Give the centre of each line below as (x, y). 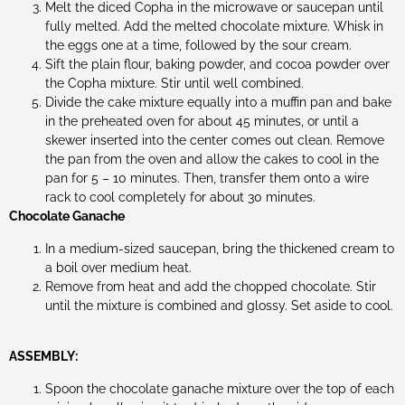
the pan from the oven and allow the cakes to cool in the (212, 160)
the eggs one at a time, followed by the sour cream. (198, 46)
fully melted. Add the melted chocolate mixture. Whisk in (214, 27)
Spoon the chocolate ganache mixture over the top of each (220, 388)
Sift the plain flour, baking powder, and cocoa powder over (217, 65)
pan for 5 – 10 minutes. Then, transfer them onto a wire (207, 179)
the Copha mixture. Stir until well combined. (174, 84)
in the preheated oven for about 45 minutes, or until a (202, 122)
